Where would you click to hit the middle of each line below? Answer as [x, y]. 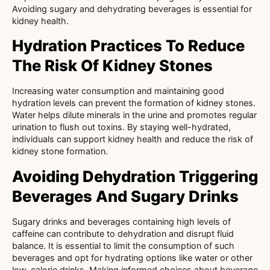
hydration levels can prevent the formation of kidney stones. [134, 103]
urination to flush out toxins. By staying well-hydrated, [121, 127]
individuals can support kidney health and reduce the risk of [133, 139]
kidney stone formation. [60, 151]
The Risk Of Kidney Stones [112, 66]
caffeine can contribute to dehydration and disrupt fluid [123, 233]
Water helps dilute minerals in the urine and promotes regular [134, 115]
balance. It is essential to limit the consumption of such [123, 245]
